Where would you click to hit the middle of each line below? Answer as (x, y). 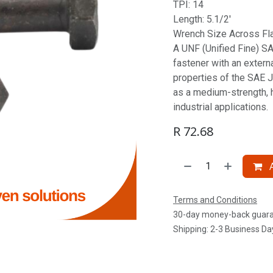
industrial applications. (221, 107)
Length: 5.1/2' (202, 19)
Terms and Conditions (215, 200)
